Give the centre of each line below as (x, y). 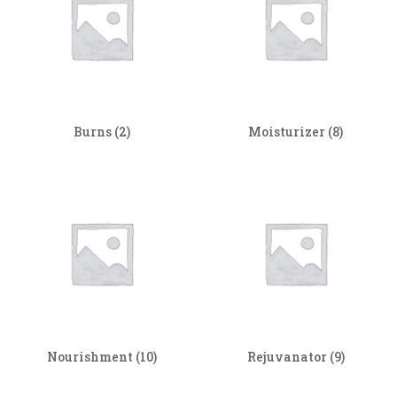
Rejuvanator (288, 356)
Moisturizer (288, 131)
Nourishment (91, 356)
